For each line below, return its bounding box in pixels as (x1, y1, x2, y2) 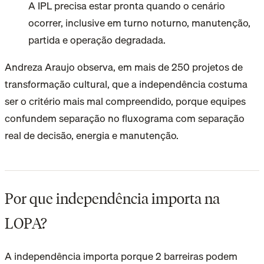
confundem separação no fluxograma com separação (5, 110, 245, 127)
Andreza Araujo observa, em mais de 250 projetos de (5, 59, 243, 75)
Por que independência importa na (5, 189, 220, 207)
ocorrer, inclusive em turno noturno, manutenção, (28, 15, 250, 31)
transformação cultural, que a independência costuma (5, 76, 247, 93)
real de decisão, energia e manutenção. (5, 127, 179, 144)
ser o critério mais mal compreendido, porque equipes (5, 93, 246, 110)
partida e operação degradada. (28, 32, 166, 48)
